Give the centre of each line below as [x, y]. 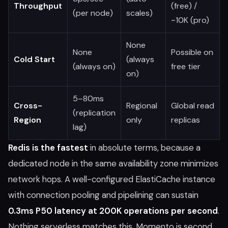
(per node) [93, 13]
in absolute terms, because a [144, 148]
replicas [186, 120]
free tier [186, 66]
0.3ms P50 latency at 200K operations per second [113, 211]
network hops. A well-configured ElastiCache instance [112, 179]
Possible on [192, 52]
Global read [193, 106]
